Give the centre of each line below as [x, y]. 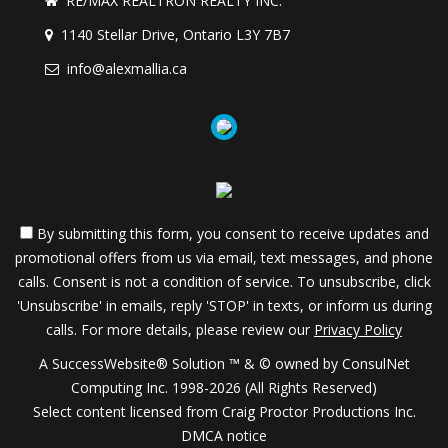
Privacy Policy [358, 329]
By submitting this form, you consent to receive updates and [230, 233]
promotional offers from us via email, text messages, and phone [224, 257]
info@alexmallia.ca [127, 68]
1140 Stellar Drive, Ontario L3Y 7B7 [175, 34]
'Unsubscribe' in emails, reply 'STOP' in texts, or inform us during [224, 305]
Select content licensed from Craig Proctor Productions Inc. [224, 411]
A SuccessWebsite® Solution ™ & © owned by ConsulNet [224, 363]
